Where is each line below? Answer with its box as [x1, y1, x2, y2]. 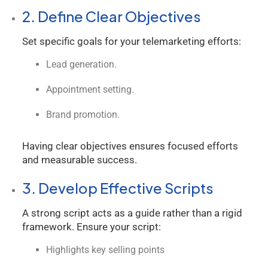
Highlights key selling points [46, 244, 165, 255]
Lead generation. [46, 59, 117, 70]
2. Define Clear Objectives [22, 7, 201, 25]
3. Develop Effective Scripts [22, 179, 214, 197]
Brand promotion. [46, 109, 120, 120]
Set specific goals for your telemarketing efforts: [22, 35, 241, 47]
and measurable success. [22, 154, 137, 166]
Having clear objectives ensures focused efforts [22, 140, 238, 152]
